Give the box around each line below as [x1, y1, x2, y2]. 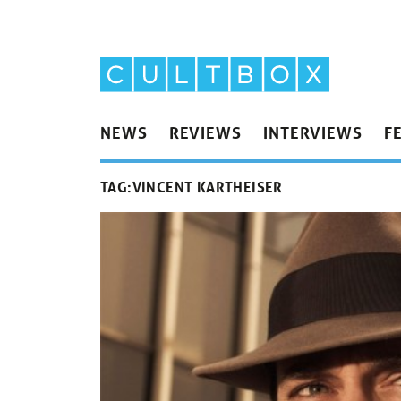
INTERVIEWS [262, 123, 363, 143]
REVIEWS [168, 123, 242, 143]
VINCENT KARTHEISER [132, 177, 283, 197]
